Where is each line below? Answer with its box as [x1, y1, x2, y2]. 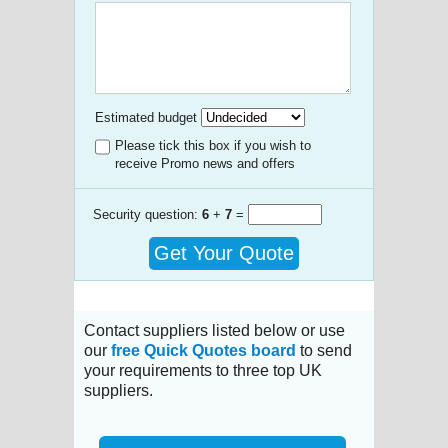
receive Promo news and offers [115, 155, 295, 171]
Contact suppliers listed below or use [84, 321, 345, 339]
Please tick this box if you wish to [115, 137, 311, 153]
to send [296, 341, 352, 359]
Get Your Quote [154, 241, 294, 264]
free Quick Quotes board [111, 341, 296, 359]
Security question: [93, 206, 202, 222]
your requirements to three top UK [84, 361, 322, 379]
